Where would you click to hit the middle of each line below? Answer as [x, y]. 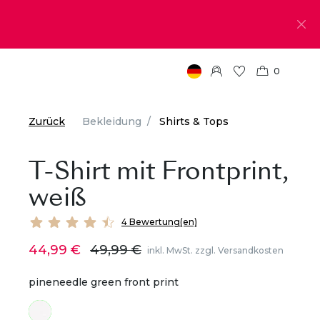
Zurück [47, 121]
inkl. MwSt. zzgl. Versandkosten [215, 250]
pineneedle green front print [104, 282]
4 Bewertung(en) [159, 222]
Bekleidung [112, 121]
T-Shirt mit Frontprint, [159, 171]
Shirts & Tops [194, 121]
